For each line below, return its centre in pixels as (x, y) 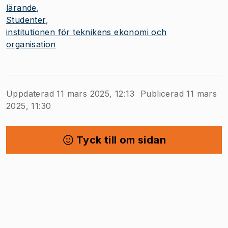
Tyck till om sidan (121, 140)
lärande (21, 8)
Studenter (26, 20)
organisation (31, 44)
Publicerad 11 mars (179, 94)
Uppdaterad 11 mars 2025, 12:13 (70, 94)
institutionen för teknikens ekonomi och (87, 32)
